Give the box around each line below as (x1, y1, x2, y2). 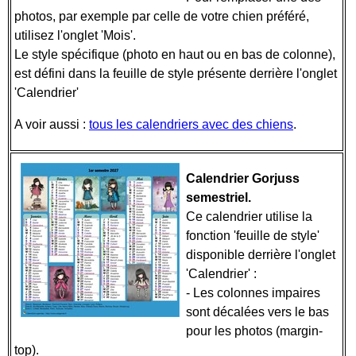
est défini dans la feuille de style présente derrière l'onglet (14, 67, 337, 80)
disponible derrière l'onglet (186, 248, 335, 261)
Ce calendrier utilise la (186, 210, 312, 223)
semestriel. (186, 191, 251, 204)
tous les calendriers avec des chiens (89, 118, 293, 131)
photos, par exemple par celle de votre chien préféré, (14, 10, 309, 23)
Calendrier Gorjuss (186, 172, 300, 185)
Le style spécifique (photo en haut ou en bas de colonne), (14, 48, 335, 61)
